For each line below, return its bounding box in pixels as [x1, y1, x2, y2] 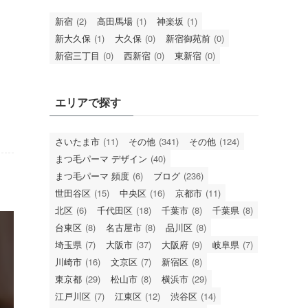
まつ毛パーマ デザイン [55, 151, 147, 165]
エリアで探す [55, 93, 121, 110]
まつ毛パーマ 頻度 [55, 168, 129, 182]
